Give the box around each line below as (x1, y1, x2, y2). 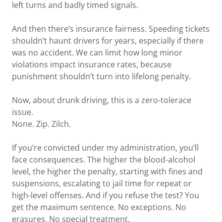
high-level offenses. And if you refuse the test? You (12, 190, 199, 201)
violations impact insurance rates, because (12, 59, 171, 70)
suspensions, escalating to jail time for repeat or (12, 178, 192, 189)
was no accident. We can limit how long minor (12, 47, 182, 58)
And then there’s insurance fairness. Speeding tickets (12, 23, 210, 34)
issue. (12, 107, 33, 117)
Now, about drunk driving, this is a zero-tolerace (12, 95, 191, 106)
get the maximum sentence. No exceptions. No (12, 202, 186, 213)
